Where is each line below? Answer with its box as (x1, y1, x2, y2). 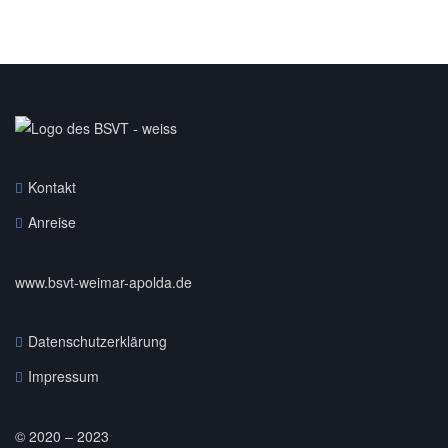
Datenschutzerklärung (28, 331, 167, 352)
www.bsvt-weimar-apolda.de (15, 272, 192, 293)
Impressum (28, 366, 99, 387)
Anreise (28, 212, 76, 233)
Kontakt (28, 177, 76, 198)
